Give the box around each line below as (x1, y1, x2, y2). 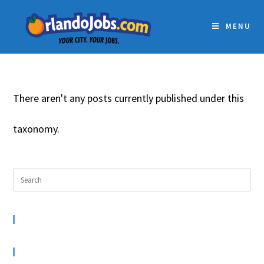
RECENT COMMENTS (24, 214, 141, 225)
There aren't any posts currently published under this (13, 91, 245, 105)
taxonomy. (13, 122, 60, 136)
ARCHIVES (24, 246, 83, 258)
